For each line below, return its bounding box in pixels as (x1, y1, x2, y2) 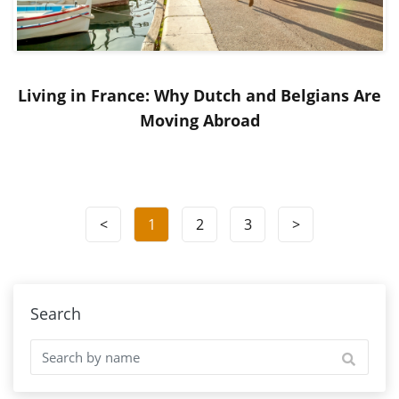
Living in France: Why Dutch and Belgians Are (18, 84, 381, 106)
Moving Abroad (139, 109, 260, 131)
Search (30, 302, 81, 324)
